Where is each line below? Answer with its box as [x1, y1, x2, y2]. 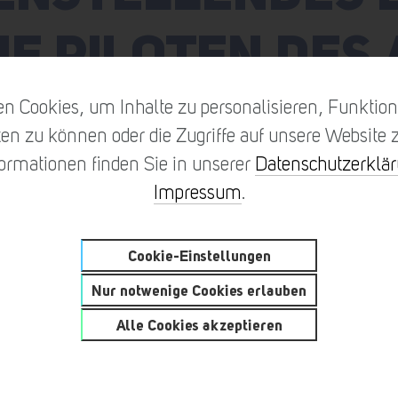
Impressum [153, 180, 242, 203]
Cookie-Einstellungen [127, 245, 271, 265]
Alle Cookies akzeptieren [115, 314, 283, 334]
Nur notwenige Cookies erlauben [92, 280, 306, 299]
